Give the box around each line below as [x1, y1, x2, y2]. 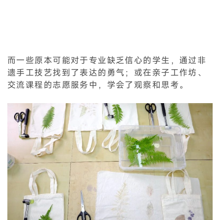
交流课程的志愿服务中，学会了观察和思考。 [7, 79, 189, 90]
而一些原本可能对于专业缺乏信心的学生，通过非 [7, 54, 207, 66]
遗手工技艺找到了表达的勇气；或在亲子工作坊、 [7, 66, 207, 78]
